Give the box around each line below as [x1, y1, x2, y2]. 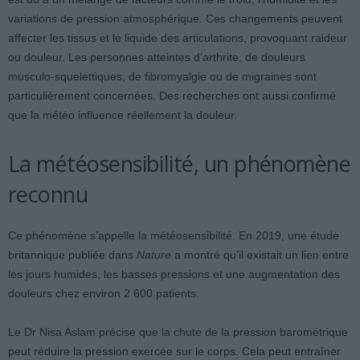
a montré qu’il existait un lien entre [171, 248, 349, 261]
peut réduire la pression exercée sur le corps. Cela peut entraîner [8, 345, 341, 358]
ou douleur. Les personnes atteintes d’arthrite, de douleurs [8, 51, 305, 63]
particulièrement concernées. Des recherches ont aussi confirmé [8, 89, 336, 102]
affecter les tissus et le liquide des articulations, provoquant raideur [8, 31, 347, 44]
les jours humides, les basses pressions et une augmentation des [8, 268, 340, 280]
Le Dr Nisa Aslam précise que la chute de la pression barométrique [8, 325, 348, 338]
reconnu [8, 179, 88, 209]
